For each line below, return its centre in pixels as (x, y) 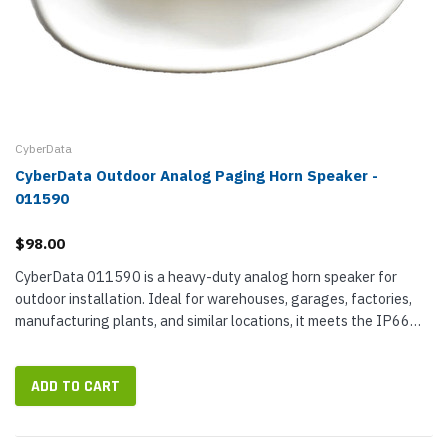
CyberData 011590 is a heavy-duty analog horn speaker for (206, 276)
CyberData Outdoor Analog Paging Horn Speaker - (196, 175)
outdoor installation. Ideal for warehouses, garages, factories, (213, 298)
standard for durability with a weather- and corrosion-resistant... (220, 342)
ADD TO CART (75, 386)
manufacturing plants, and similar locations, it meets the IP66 (212, 320)
